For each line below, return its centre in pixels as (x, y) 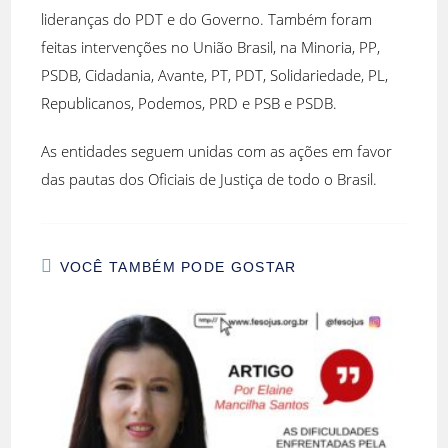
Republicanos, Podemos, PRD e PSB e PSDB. (189, 103)
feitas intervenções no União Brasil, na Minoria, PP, (211, 47)
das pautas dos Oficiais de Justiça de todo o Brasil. (209, 179)
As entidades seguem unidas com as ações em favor (217, 151)
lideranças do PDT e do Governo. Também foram (207, 19)
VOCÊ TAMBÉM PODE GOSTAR (178, 267)
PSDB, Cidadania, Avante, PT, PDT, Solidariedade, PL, (215, 75)
